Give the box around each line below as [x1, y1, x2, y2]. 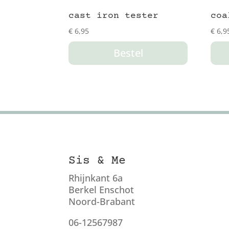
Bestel [113, 46, 143, 60]
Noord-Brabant [68, 195, 135, 208]
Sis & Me [68, 154, 126, 168]
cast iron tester [68, 11, 159, 21]
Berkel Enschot [68, 183, 134, 196]
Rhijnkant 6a [68, 171, 123, 184]
